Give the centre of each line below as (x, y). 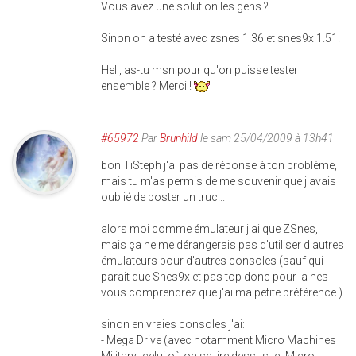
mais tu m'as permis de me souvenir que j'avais (219, 181)
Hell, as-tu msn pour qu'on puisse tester (199, 70)
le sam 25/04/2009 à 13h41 (266, 138)
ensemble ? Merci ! (147, 85)
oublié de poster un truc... (163, 197)
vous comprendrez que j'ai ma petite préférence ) (222, 292)
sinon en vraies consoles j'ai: (173, 324)
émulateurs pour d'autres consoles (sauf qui (212, 260)
